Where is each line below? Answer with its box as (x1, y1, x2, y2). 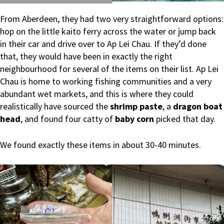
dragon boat (173, 100, 222, 112)
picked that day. (156, 112, 215, 124)
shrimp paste (110, 100, 162, 112)
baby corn (113, 112, 156, 124)
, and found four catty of (20, 112, 113, 124)
